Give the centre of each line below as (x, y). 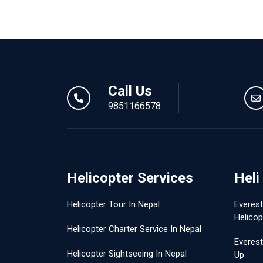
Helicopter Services (130, 178)
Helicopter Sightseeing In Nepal (127, 254)
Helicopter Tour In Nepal (113, 204)
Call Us (130, 91)
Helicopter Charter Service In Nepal (134, 229)
